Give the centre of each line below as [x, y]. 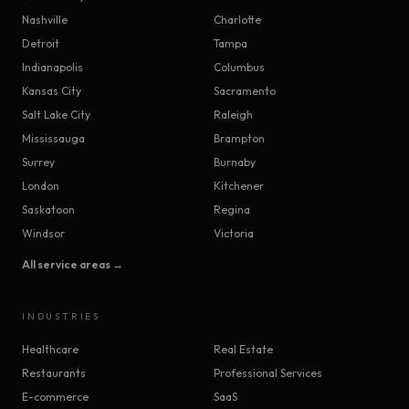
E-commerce [55, 397]
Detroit [41, 44]
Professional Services [268, 373]
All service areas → [73, 265]
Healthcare [50, 350]
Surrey [38, 163]
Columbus [239, 68]
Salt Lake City [56, 115]
